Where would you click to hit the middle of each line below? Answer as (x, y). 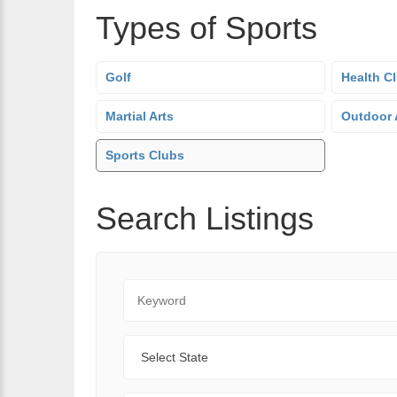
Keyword (150, 288)
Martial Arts (140, 116)
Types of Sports (206, 28)
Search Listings (205, 218)
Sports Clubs (145, 155)
